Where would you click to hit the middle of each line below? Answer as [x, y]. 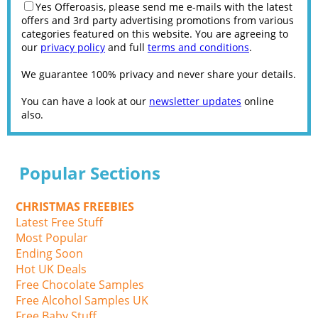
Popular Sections [90, 172]
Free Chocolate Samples [80, 284]
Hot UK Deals [51, 269]
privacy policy [73, 47]
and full [126, 47]
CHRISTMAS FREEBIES [75, 206]
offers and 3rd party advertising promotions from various [158, 20]
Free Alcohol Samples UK [82, 300]
